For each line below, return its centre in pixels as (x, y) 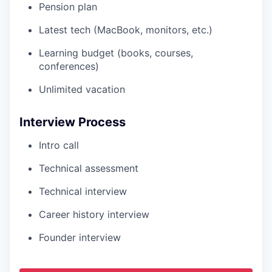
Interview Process (73, 122)
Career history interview (94, 215)
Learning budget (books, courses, (116, 53)
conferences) (69, 66)
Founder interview (80, 238)
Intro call (59, 145)
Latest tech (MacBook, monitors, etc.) (126, 30)
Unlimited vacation (82, 90)
